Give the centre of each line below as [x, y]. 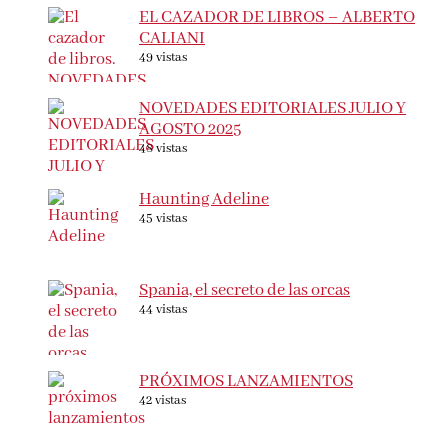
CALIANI [172, 39]
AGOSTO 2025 [190, 130]
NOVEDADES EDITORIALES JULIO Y [272, 109]
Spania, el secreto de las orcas [244, 291]
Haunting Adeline [204, 200]
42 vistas [162, 401]
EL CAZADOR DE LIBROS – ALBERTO [277, 18]
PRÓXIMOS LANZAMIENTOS [246, 382]
